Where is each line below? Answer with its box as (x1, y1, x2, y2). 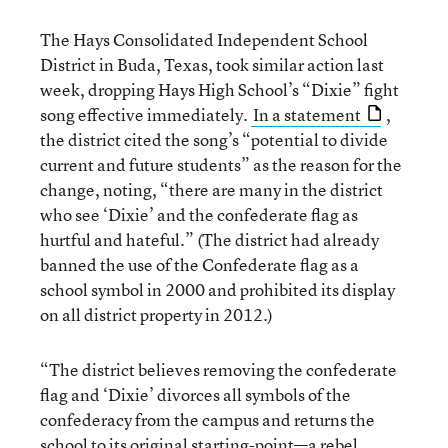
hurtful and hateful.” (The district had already (40, 228, 379, 251)
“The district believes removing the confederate (40, 358, 397, 381)
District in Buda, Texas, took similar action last (40, 53, 384, 76)
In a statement (253, 103, 361, 126)
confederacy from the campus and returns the (40, 408, 375, 431)
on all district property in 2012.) (40, 303, 273, 326)
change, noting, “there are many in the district (40, 178, 383, 201)
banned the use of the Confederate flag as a (40, 253, 359, 276)
